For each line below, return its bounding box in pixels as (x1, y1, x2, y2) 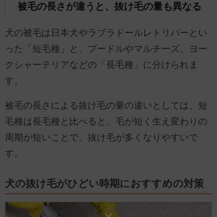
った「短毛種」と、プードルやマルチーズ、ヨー (5, 43, 207, 54)
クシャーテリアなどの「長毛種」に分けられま (5, 59, 198, 70)
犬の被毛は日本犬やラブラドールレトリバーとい (5, 27, 207, 38)
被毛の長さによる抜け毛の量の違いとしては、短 (5, 100, 207, 111)
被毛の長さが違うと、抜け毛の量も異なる (17, 1, 201, 12)
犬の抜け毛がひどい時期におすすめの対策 (5, 178, 204, 190)
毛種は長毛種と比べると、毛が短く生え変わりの (5, 116, 207, 127)
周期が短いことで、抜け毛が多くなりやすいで (5, 132, 198, 143)
